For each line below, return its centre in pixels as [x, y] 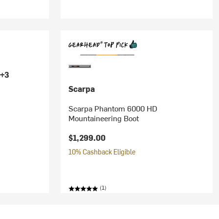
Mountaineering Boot [103, 118]
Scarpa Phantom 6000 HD [113, 108]
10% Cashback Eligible [102, 152]
